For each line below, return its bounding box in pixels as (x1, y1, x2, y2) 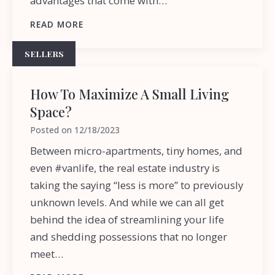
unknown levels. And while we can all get (30, 195, 225, 209)
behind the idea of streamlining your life (30, 212, 225, 227)
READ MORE (30, 18, 84, 30)
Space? (30, 102, 72, 120)
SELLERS (24, 48, 64, 60)
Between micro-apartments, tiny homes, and (30, 143, 243, 158)
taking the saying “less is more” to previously (30, 177, 244, 192)
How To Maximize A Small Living (30, 84, 230, 103)
